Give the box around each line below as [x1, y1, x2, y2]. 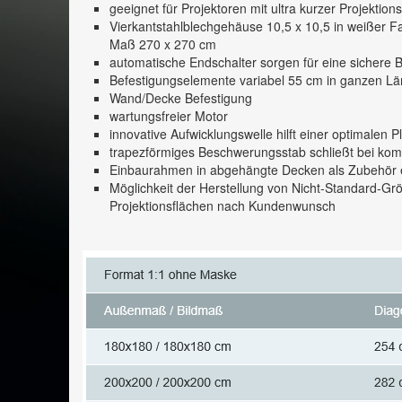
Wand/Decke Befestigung [109, 88, 252, 107]
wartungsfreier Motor [109, 106, 228, 125]
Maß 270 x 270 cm [109, 34, 216, 53]
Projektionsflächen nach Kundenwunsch [109, 196, 336, 214]
